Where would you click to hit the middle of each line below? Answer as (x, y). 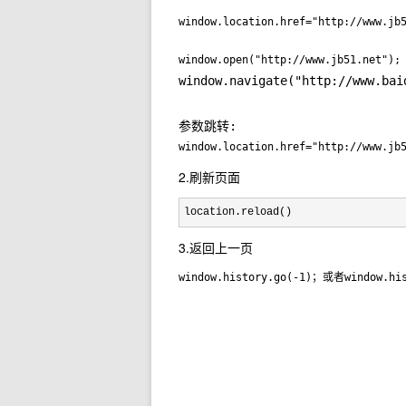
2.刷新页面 (209, 177)
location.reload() (238, 212)
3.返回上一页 (216, 247)
